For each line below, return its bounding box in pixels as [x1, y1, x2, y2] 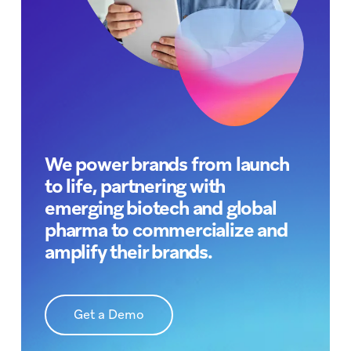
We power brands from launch [44, 152, 289, 177]
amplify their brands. [44, 240, 212, 265]
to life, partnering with [44, 174, 226, 199]
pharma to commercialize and [44, 218, 288, 243]
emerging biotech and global [44, 196, 277, 221]
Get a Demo [73, 306, 144, 324]
